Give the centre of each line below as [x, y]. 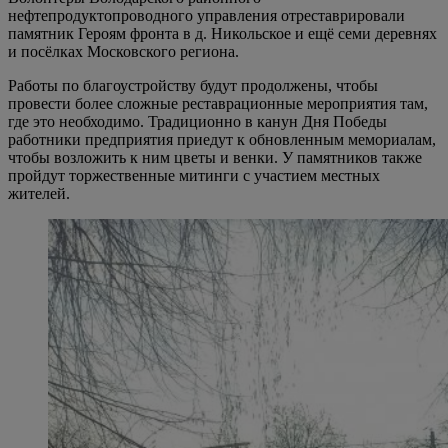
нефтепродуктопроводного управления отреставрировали [206, 15]
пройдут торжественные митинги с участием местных [194, 175]
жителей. [39, 193]
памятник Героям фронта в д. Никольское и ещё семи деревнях [222, 33]
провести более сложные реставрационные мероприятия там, [218, 103]
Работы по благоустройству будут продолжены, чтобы [193, 85]
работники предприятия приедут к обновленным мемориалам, [222, 139]
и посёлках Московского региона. [123, 51]
